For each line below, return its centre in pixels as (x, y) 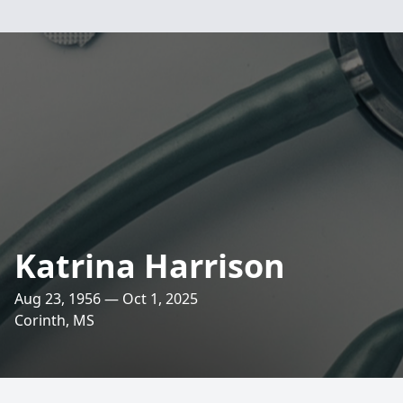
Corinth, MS (54, 320)
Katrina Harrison (150, 266)
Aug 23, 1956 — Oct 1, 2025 (106, 299)
